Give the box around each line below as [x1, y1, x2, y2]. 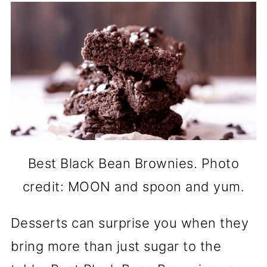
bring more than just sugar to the [10, 238, 222, 254]
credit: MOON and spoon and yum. [22, 178, 245, 194]
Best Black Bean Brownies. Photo [27, 155, 240, 171]
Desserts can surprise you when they [10, 215, 249, 231]
